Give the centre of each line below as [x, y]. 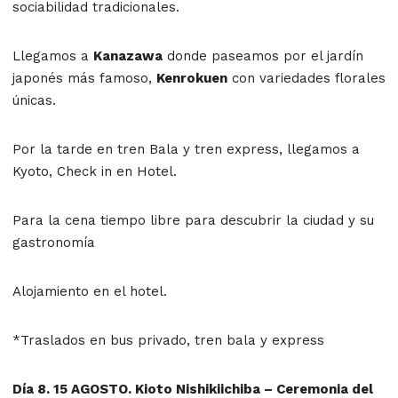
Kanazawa [128, 56]
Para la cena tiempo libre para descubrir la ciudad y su [193, 220]
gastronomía [54, 242]
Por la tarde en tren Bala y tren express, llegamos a [186, 149]
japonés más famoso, [84, 78]
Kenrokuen [192, 78]
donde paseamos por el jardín [263, 56]
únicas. [34, 100]
